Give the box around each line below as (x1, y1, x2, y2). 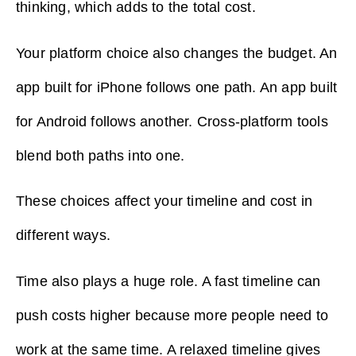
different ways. (16, 227, 110, 244)
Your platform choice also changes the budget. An (16, 44, 338, 61)
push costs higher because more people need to (16, 307, 329, 323)
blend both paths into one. (16, 147, 189, 164)
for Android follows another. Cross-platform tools (16, 113, 328, 130)
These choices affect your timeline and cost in (16, 193, 313, 210)
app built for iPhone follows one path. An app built (16, 79, 338, 95)
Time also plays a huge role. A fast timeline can (16, 273, 321, 289)
